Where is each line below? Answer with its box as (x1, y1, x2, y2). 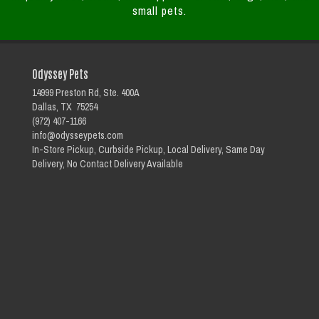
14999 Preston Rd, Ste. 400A (32, 86, 140, 99)
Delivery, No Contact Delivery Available (32, 157, 183, 170)
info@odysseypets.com (32, 129, 123, 142)
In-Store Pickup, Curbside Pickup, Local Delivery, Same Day (32, 143, 265, 156)
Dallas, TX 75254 (32, 100, 98, 113)
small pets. (132, 3, 187, 19)
